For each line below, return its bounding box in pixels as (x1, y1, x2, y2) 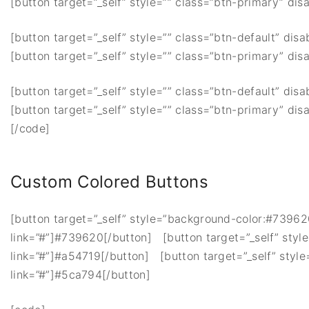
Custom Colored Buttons (10, 171, 209, 192)
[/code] (10, 121, 50, 135)
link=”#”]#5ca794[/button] (10, 267, 151, 281)
